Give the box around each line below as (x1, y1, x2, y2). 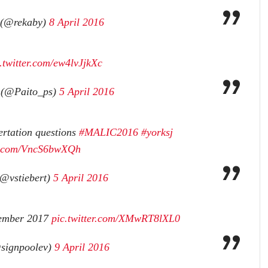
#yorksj (141, 126, 173, 139)
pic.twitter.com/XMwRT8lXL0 (51, 212, 180, 225)
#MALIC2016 (79, 126, 138, 139)
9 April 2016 (54, 241, 109, 254)
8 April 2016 (48, 16, 104, 29)
